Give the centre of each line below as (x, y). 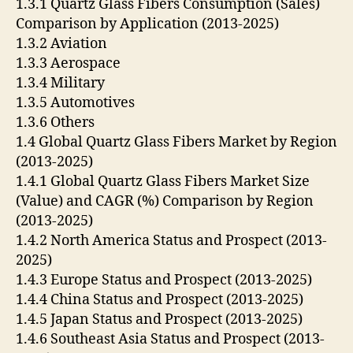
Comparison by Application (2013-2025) (149, 24)
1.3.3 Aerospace (70, 63)
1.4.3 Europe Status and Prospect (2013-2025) (165, 280)
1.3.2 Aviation (63, 43)
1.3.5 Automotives (77, 102)
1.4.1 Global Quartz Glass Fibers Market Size (163, 181)
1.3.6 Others (57, 122)
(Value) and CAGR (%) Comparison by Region (165, 201)
